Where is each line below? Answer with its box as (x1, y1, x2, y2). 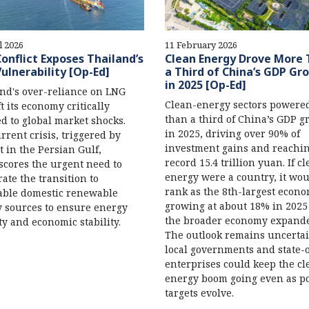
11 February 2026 (164, 39, 237, 52)
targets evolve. (164, 286, 234, 300)
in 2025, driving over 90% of (164, 127, 300, 141)
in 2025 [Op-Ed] (164, 77, 246, 93)
